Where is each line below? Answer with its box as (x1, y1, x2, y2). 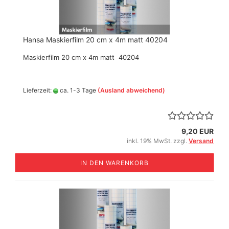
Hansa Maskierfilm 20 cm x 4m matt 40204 (23, 35, 168, 44)
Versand (189, 137, 214, 145)
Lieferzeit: (23, 86, 53, 94)
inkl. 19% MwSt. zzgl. (127, 137, 189, 145)
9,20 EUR (181, 127, 214, 135)
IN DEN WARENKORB (80, 159, 149, 167)
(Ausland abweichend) (98, 86, 165, 94)
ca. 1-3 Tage (58, 86, 96, 94)
